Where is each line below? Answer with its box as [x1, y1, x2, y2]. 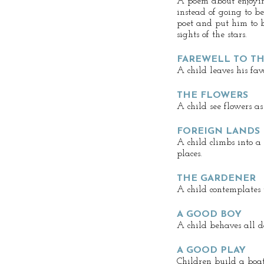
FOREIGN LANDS [177, 127, 260, 136]
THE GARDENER [177, 174, 256, 183]
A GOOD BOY [177, 210, 242, 219]
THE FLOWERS [177, 91, 248, 100]
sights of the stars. [177, 30, 247, 39]
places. [177, 149, 202, 159]
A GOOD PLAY [177, 246, 246, 255]
